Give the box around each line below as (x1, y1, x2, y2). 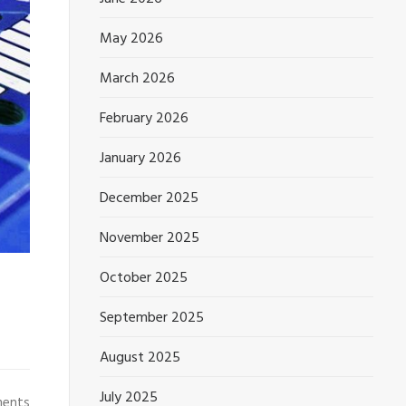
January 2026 (100, 147, 182, 170)
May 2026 (100, 27, 164, 51)
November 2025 (100, 227, 200, 250)
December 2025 (100, 187, 199, 210)
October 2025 (100, 266, 188, 290)
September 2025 (100, 306, 205, 330)
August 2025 (100, 346, 181, 370)
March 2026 (100, 67, 176, 91)
